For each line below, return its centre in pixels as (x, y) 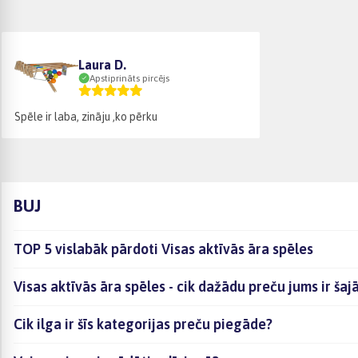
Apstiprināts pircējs (129, 78)
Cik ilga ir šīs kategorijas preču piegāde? (143, 324)
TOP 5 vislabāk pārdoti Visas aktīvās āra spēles (163, 249)
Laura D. (102, 64)
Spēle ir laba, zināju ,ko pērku (86, 116)
